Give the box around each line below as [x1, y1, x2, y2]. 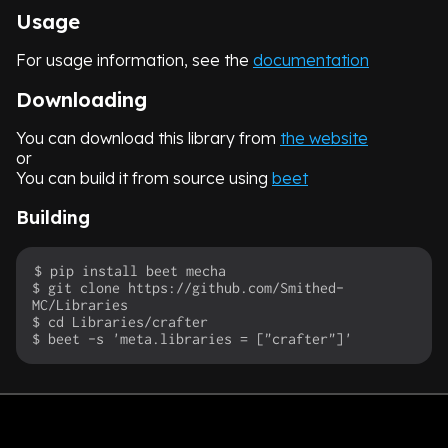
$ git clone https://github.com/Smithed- [32, 280, 344, 297]
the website [280, 128, 368, 149]
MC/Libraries [32, 297, 128, 314]
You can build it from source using [16, 168, 272, 189]
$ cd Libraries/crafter [32, 314, 208, 331]
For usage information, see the [16, 50, 253, 71]
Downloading [16, 86, 147, 112]
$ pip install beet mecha [34, 263, 226, 280]
